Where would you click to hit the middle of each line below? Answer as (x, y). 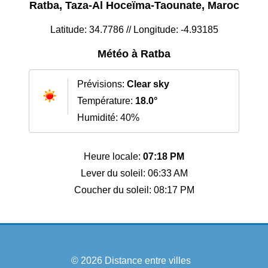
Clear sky (148, 84)
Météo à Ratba (134, 54)
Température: (106, 101)
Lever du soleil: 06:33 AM (134, 173)
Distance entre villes (148, 261)
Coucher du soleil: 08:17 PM (134, 190)
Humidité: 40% (108, 118)
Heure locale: (113, 157)
